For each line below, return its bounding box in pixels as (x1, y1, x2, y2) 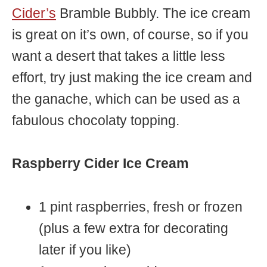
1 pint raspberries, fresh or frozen (39, 199, 243, 215)
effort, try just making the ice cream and (12, 70, 252, 86)
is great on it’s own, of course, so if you (12, 27, 249, 43)
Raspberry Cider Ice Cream (12, 156, 188, 172)
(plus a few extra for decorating (39, 221, 229, 236)
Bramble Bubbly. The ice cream (56, 6, 250, 21)
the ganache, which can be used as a (12, 92, 240, 107)
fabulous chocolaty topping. (12, 113, 179, 129)
